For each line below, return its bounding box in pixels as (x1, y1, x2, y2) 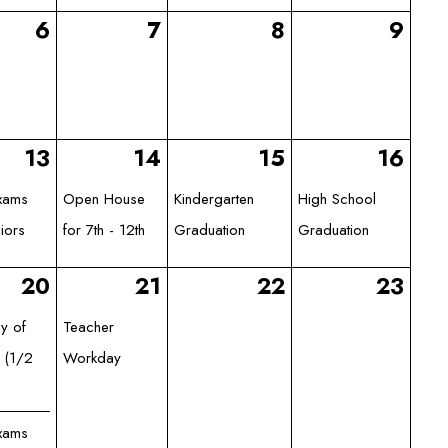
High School (298, 187, 377, 210)
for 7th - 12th (63, 218, 146, 241)
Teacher (63, 315, 115, 338)
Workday (63, 346, 122, 369)
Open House (63, 187, 146, 210)
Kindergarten (174, 187, 255, 210)
